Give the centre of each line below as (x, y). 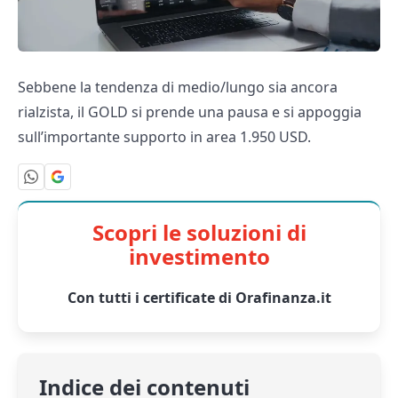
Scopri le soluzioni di (199, 232)
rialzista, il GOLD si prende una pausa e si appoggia (190, 112)
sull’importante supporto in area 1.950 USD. (164, 137)
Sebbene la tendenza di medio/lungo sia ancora (178, 88)
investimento (199, 256)
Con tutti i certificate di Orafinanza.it (199, 297)
